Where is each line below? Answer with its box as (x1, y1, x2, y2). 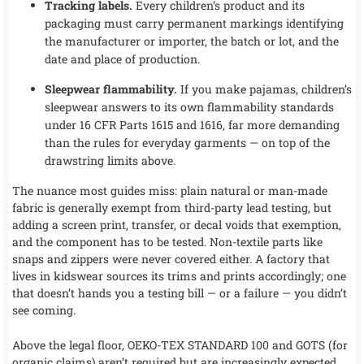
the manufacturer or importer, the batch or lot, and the (45, 32, 339, 49)
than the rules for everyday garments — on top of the (45, 134, 330, 150)
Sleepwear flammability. (45, 80, 177, 97)
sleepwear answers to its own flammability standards (45, 98, 334, 115)
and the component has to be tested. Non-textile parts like (12, 233, 323, 249)
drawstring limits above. (45, 152, 175, 168)
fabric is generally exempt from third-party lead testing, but (12, 199, 331, 215)
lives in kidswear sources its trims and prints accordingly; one (12, 267, 346, 284)
